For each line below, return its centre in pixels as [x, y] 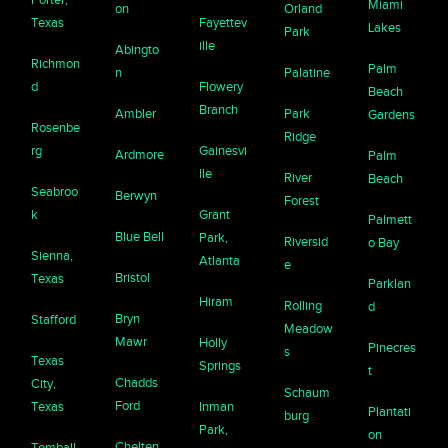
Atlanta [220, 261]
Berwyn [136, 196]
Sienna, [52, 256]
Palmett [389, 220]
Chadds [137, 383]
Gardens [391, 115]
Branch [219, 110]
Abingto [137, 50]
